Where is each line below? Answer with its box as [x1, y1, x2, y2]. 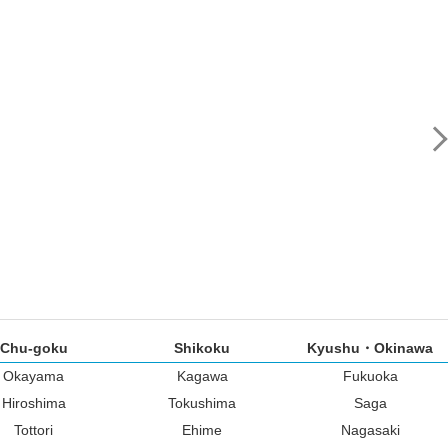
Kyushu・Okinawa [307, 340, 433, 357]
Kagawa [176, 368, 228, 385]
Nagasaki [340, 422, 400, 439]
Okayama [3, 368, 64, 385]
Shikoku [174, 340, 230, 357]
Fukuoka [342, 368, 398, 385]
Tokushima [168, 395, 236, 412]
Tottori [14, 422, 53, 439]
